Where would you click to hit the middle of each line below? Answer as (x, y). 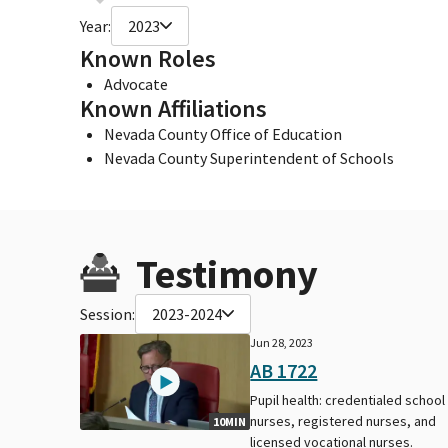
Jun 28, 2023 (282, 342)
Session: (107, 313)
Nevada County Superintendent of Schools (249, 157)
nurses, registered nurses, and (343, 420)
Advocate (136, 83)
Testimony (227, 273)
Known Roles (148, 58)
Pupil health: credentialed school (348, 399)
